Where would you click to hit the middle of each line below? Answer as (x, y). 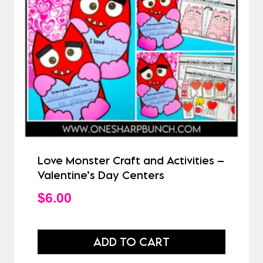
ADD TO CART (131, 242)
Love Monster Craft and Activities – (131, 161)
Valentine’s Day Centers (101, 175)
